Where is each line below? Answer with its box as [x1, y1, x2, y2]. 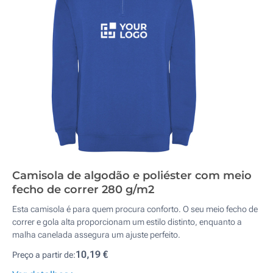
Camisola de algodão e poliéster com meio [12, 169, 252, 182]
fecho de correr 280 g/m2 [12, 183, 154, 196]
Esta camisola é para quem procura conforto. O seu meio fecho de [12, 204, 258, 214]
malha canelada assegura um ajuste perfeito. [12, 230, 180, 239]
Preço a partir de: [12, 250, 76, 260]
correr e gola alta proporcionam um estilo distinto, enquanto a [12, 217, 242, 227]
